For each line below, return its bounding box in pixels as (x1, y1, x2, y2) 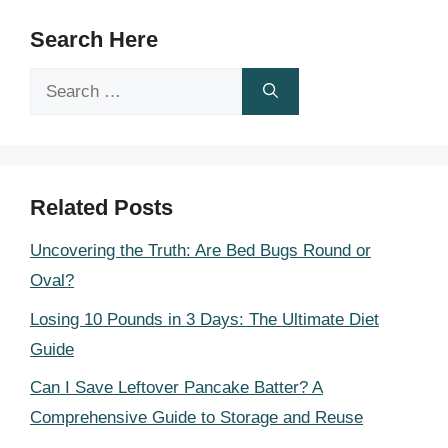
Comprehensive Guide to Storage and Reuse (30, 408, 363, 427)
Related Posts (30, 195, 173, 220)
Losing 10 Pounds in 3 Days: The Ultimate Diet (30, 309, 379, 329)
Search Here (30, 27, 158, 52)
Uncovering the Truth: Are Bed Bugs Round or (30, 241, 371, 260)
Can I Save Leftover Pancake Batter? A (30, 378, 323, 397)
